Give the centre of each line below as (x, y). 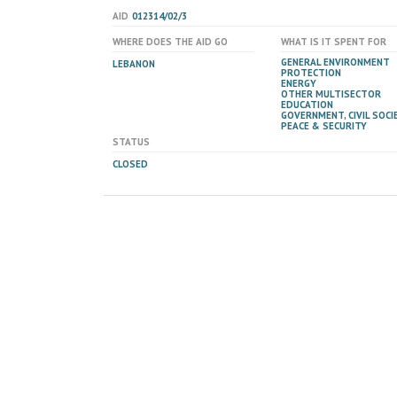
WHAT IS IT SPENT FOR (334, 42)
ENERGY (299, 83)
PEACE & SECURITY (324, 126)
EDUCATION (307, 105)
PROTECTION (311, 73)
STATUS (131, 142)
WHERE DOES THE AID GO (170, 42)
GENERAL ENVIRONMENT (335, 62)
